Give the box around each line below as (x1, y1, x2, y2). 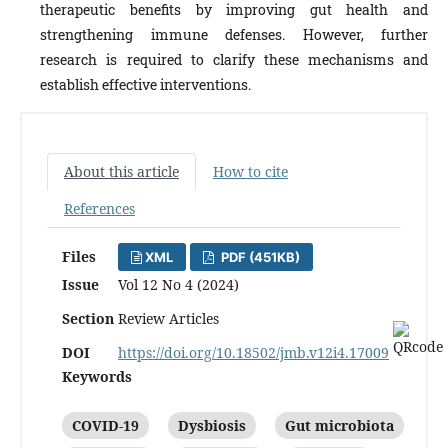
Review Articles (118, 309, 219, 329)
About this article (64, 162, 179, 182)
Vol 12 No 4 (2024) (118, 275, 239, 295)
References (64, 199, 135, 219)
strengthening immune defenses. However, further (40, 25, 428, 45)
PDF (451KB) (217, 249, 300, 266)
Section (62, 309, 114, 329)
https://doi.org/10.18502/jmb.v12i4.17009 (118, 343, 389, 363)
